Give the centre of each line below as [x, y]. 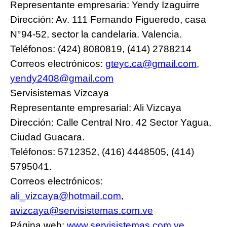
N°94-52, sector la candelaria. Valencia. [96, 34]
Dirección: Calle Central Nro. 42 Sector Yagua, [111, 122]
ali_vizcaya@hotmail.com [66, 196]
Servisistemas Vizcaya [60, 93]
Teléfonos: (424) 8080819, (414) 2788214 [101, 49]
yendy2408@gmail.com [62, 78]
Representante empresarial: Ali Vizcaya [96, 107]
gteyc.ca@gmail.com [151, 63]
